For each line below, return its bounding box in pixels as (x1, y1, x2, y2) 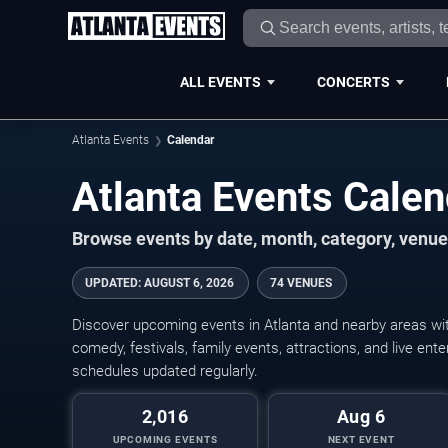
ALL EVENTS (179, 73, 261, 90)
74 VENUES (270, 276, 332, 290)
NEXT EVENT (327, 434, 395, 445)
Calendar (167, 133, 214, 147)
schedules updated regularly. (72, 362, 258, 380)
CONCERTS (316, 73, 390, 90)
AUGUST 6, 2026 (144, 276, 234, 290)
